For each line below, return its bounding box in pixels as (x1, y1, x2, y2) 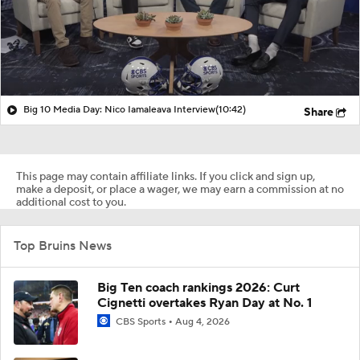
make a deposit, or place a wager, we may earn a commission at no (16, 182, 344, 197)
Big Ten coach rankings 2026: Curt (97, 279, 300, 296)
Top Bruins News (14, 237, 112, 254)
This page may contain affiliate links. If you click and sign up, (16, 169, 315, 184)
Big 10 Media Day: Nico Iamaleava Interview (23, 103, 215, 116)
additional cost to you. (16, 194, 126, 210)
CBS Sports (113, 315, 168, 328)
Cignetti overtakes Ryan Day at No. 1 (97, 294, 312, 311)
